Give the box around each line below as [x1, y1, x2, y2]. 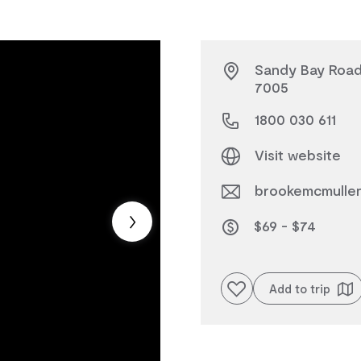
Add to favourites [220, 280, 280, 295]
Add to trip [269, 281, 330, 296]
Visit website [255, 146, 341, 164]
